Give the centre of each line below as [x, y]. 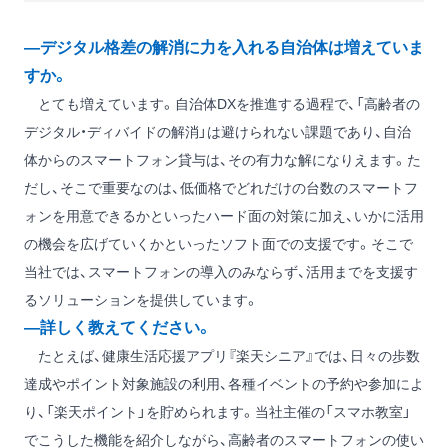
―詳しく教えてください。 [118, 328]
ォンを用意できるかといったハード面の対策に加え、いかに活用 [224, 216]
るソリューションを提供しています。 [141, 300]
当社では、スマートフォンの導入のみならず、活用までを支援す [221, 272]
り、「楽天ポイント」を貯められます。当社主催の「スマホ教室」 [217, 412]
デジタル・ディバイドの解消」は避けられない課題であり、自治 [217, 132]
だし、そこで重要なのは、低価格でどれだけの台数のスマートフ [221, 188]
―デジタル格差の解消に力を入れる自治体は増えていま [224, 48]
